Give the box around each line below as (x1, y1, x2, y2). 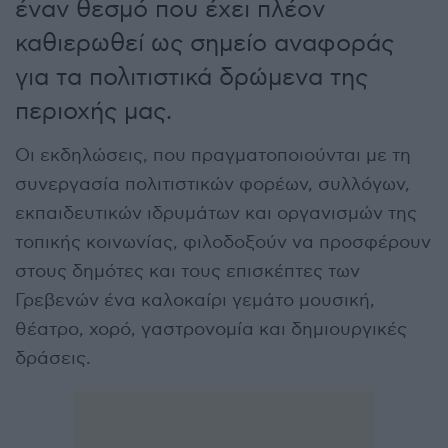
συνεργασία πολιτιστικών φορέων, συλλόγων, (15, 173, 410, 195)
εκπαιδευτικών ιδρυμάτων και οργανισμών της (15, 202, 417, 224)
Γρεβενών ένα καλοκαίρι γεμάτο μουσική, (15, 289, 375, 311)
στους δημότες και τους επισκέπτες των (15, 260, 360, 282)
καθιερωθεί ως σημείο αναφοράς (15, 28, 394, 58)
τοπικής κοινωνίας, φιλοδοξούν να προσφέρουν (15, 231, 431, 253)
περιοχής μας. (15, 96, 172, 126)
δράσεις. (15, 347, 91, 369)
